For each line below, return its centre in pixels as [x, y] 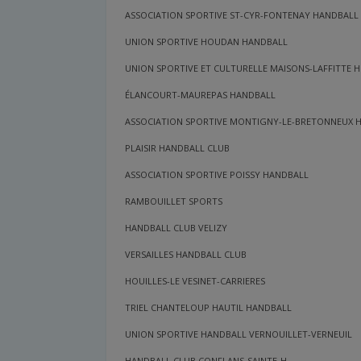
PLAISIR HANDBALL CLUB [178, 148]
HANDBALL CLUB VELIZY [176, 228]
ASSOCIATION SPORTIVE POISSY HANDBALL [217, 175]
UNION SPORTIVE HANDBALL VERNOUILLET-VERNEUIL [239, 334]
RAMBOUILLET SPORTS [174, 201]
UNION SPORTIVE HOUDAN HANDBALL [207, 42]
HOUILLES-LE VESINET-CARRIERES [195, 281]
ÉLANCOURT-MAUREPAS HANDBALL [201, 95]
